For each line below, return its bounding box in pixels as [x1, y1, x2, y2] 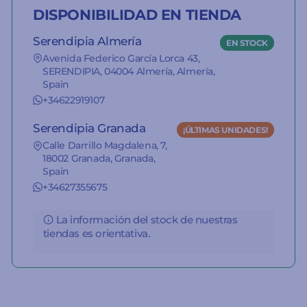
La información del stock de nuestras [56, 213, 238, 226]
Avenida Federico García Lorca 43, [42, 52, 200, 65]
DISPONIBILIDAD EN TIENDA [33, 5, 242, 23]
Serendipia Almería [33, 34, 142, 49]
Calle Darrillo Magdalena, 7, [42, 139, 167, 152]
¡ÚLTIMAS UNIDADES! [183, 125, 268, 136]
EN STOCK [225, 37, 268, 48]
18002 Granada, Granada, [42, 152, 156, 165]
